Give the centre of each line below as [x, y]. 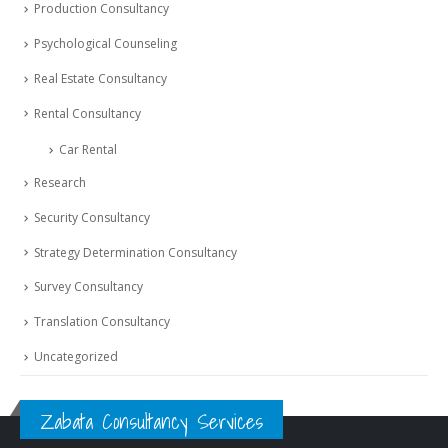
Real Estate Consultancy [100, 78]
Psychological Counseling [105, 43]
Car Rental [88, 150]
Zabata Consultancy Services [151, 421]
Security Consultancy [92, 217]
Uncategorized [76, 356]
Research [60, 183]
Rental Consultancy [87, 113]
